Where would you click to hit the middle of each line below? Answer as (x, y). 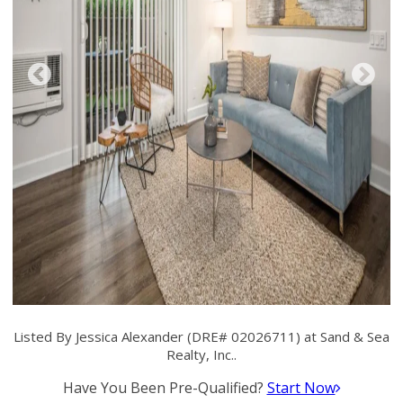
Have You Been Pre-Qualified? (165, 388)
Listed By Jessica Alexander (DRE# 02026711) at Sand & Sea (201, 336)
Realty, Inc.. (201, 354)
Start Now (301, 388)
